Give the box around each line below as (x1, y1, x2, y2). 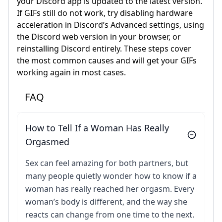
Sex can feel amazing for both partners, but (25, 158, 188, 169)
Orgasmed (25, 136, 69, 148)
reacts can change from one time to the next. (25, 209, 194, 221)
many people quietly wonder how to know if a (25, 170, 197, 182)
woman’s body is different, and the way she (25, 196, 187, 208)
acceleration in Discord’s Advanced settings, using (17, 19, 204, 31)
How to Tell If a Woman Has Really (25, 122, 169, 134)
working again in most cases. (17, 67, 126, 78)
